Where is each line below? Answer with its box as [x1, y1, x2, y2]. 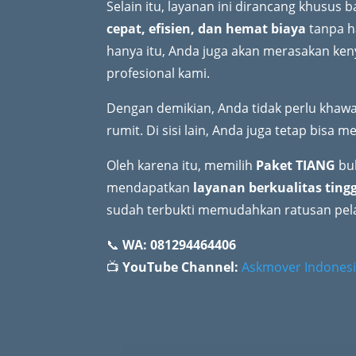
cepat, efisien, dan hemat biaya [106, 19, 307, 37]
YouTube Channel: [122, 257, 239, 276]
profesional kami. [106, 64, 211, 82]
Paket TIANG [256, 156, 336, 174]
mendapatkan [106, 178, 194, 196]
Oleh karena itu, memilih [106, 156, 257, 174]
